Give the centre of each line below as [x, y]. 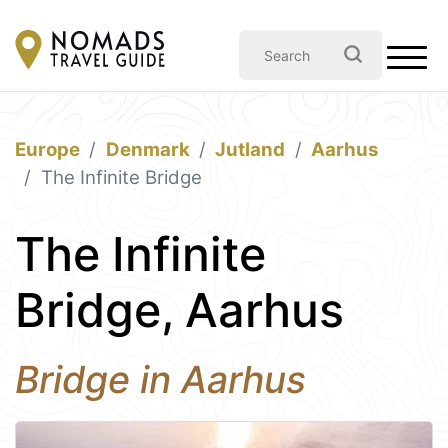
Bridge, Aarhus [179, 310]
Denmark [147, 149]
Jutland [250, 149]
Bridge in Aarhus [160, 379]
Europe [47, 149]
